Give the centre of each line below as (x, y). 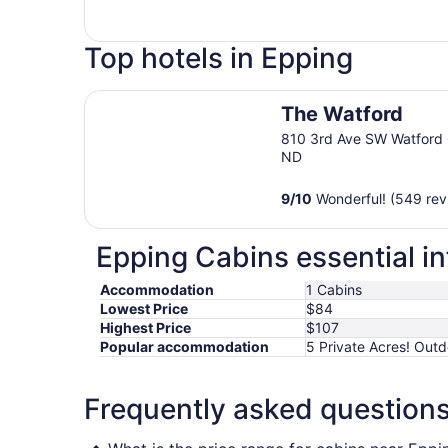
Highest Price (145, 328)
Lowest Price (144, 309)
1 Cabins (334, 290)
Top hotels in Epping (218, 58)
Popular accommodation (184, 347)
